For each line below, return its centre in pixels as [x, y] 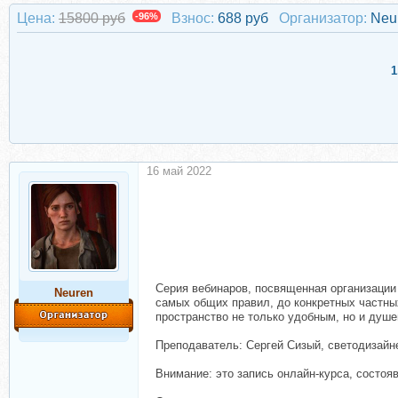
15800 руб [92, 18]
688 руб [245, 18]
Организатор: [323, 18]
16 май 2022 [179, 171]
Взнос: [193, 18]
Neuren [74, 293]
